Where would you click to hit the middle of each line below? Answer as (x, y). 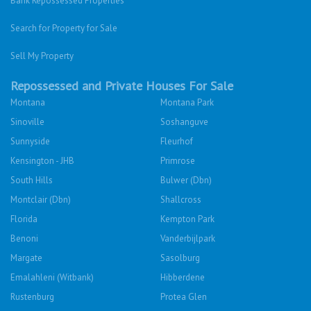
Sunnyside (30, 142)
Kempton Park (187, 219)
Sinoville (27, 122)
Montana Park (187, 103)
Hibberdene (183, 278)
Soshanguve (184, 122)
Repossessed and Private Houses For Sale (122, 86)
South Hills (32, 180)
